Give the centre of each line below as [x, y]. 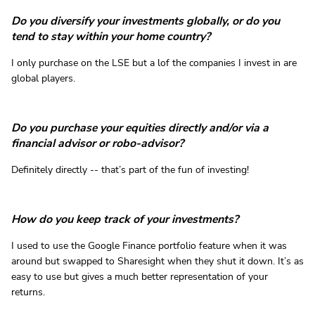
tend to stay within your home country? [111, 36]
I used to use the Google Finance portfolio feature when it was [149, 245]
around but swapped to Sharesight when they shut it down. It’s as [157, 261]
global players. [43, 78]
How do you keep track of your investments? [125, 219]
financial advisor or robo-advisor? [97, 143]
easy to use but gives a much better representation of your [140, 276]
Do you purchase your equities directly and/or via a [140, 128]
